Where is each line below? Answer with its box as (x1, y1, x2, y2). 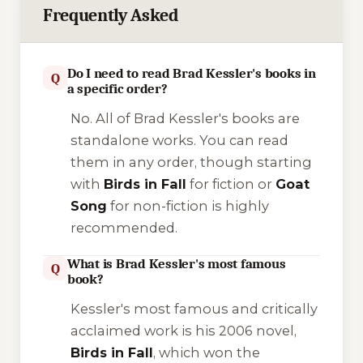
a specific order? (67, 81, 168, 97)
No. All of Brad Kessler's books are (70, 110, 300, 127)
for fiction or (186, 176, 275, 193)
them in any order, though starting (70, 154, 312, 171)
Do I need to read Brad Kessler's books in (67, 66, 316, 82)
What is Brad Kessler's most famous (67, 256, 286, 272)
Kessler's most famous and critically (70, 300, 318, 317)
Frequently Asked (43, 5, 179, 27)
